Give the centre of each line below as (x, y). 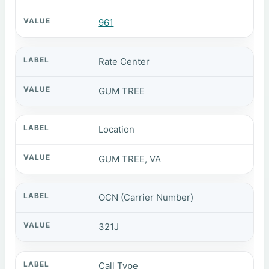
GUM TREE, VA (130, 159)
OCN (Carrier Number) (146, 198)
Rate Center (124, 61)
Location (117, 129)
